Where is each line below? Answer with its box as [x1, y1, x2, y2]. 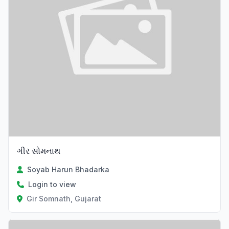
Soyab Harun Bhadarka [27, 165, 110, 174]
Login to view [28, 180, 76, 189]
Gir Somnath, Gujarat [26, 194, 101, 203]
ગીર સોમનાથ [17, 146, 60, 156]
